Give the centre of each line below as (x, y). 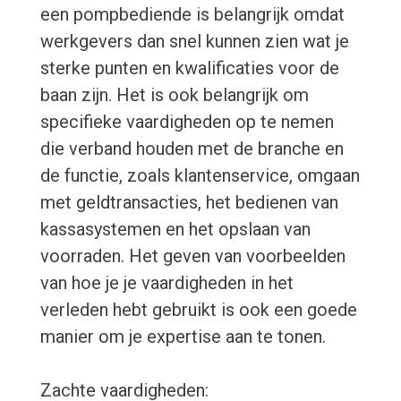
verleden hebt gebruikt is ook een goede (198, 310)
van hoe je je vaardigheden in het (166, 283)
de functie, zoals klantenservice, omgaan (200, 176)
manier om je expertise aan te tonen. (183, 337)
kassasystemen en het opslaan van (175, 230)
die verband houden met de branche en (192, 149)
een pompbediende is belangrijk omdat (192, 15)
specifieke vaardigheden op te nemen (187, 122)
